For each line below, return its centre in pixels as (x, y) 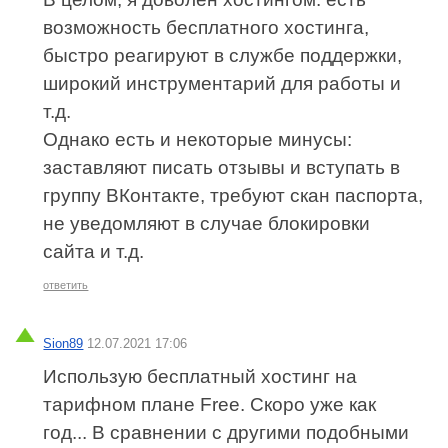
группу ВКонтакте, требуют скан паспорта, (233, 196)
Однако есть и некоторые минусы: (198, 140)
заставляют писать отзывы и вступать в (222, 168)
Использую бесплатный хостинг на (200, 376)
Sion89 (63, 343)
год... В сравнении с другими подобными (226, 432)
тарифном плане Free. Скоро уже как (210, 404)
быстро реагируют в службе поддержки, (223, 56)
